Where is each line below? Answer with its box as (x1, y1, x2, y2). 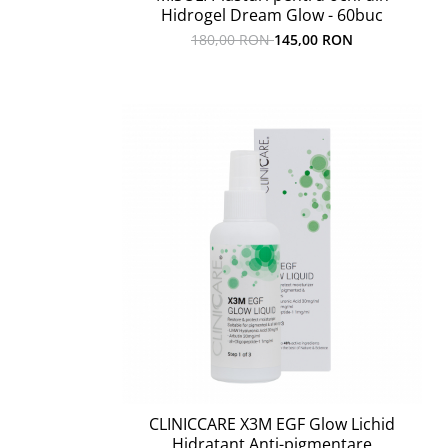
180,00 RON (191, 30, 274, 49)
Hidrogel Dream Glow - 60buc (161, 4, 383, 26)
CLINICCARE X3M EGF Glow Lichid (149, 413, 395, 435)
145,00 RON (274, 30, 353, 49)
